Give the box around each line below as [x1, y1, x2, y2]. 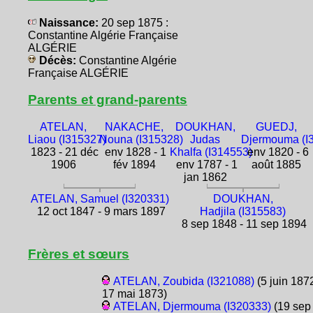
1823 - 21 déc [28, 145, 99, 158]
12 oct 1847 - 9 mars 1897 [34, 205, 166, 217]
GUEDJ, [256, 120, 298, 133]
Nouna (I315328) [99, 133, 183, 145]
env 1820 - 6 [244, 145, 309, 158]
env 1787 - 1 [173, 158, 238, 170]
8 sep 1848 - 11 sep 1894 [179, 217, 307, 230]
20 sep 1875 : [101, 16, 168, 29]
